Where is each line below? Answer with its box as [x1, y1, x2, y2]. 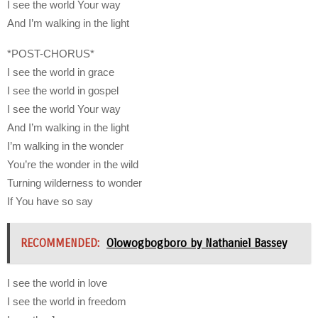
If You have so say [7, 195, 93, 208]
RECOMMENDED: [21, 236, 99, 251]
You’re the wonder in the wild [7, 158, 138, 171]
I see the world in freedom [7, 295, 126, 308]
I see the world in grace [7, 66, 114, 79]
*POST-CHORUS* [7, 48, 94, 60]
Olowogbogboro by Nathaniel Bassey [106, 236, 287, 251]
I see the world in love [7, 277, 107, 290]
